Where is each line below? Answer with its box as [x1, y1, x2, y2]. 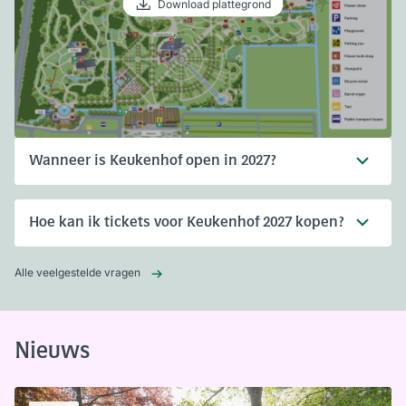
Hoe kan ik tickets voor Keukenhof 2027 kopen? [29, 215, 344, 230]
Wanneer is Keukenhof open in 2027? [29, 153, 276, 169]
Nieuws [14, 341, 90, 363]
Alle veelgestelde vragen [14, 265, 140, 279]
